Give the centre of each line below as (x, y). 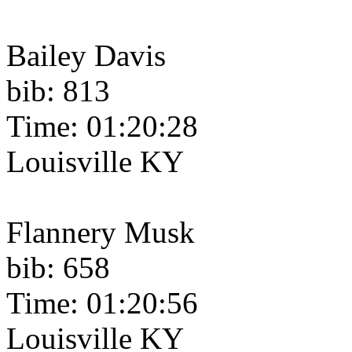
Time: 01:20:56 (102, 303)
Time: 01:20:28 (102, 126)
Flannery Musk (101, 233)
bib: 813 (58, 91)
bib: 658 (58, 268)
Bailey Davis (86, 56)
